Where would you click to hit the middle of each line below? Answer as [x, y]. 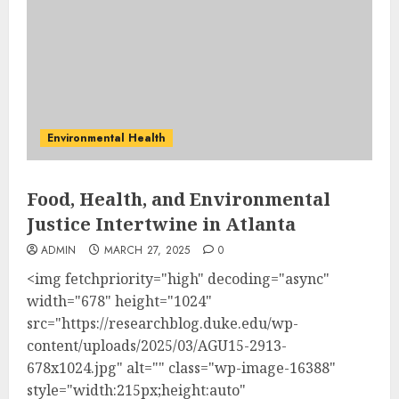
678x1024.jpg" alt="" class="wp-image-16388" [181, 368]
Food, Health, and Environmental [179, 199]
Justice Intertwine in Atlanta [161, 224]
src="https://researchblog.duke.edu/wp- [163, 323]
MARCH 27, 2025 [147, 250]
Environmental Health [106, 138]
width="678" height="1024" [119, 301]
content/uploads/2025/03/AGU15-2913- [157, 346]
